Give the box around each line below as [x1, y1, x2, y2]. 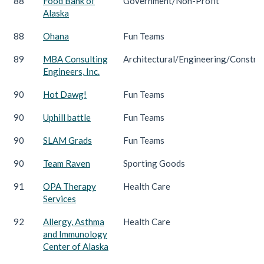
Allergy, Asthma [43, 216, 104, 227]
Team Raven [43, 157, 90, 169]
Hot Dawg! [43, 88, 87, 100]
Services [43, 193, 76, 204]
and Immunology [43, 228, 107, 239]
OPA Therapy [43, 180, 96, 192]
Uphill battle [43, 111, 91, 123]
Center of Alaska [43, 240, 108, 252]
